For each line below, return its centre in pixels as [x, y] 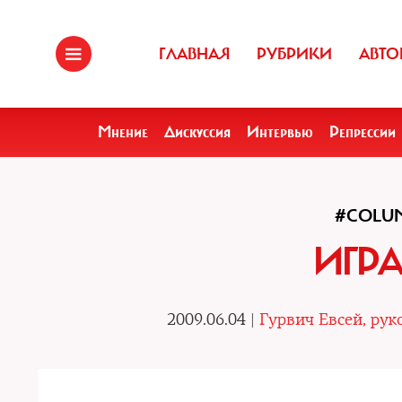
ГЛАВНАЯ [194, 54]
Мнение [123, 132]
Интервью [280, 132]
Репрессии [363, 132]
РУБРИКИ [294, 54]
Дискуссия [197, 132]
